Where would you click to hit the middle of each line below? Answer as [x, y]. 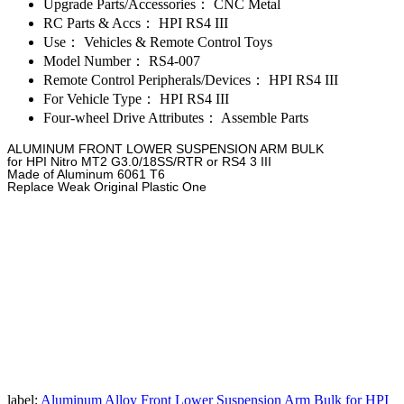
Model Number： [94, 60]
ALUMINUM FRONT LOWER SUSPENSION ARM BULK [165, 148]
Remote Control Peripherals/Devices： [154, 79]
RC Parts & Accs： [99, 23]
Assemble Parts [263, 117]
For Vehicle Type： [100, 98]
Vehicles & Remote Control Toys [176, 41]
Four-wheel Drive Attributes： [131, 117]
